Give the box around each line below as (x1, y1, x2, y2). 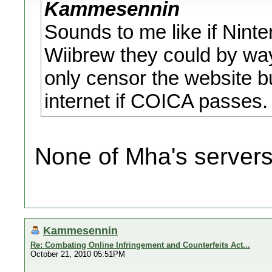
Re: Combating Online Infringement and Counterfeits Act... (30, 240, 250, 250)
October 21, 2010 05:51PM (30, 250, 125, 259)
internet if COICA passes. (44, 90, 268, 112)
